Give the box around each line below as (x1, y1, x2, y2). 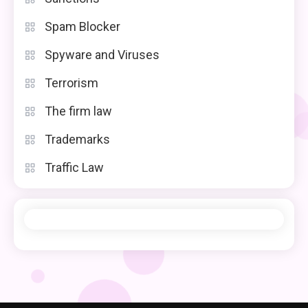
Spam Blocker (45, 19, 120, 34)
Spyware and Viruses (45, 47, 159, 63)
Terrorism (45, 76, 98, 91)
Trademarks (45, 132, 110, 147)
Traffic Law (45, 160, 104, 175)
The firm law (45, 104, 112, 119)
